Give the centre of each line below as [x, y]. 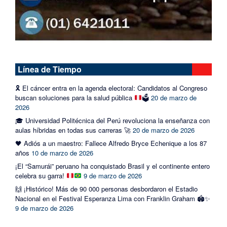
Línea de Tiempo [50, 69]
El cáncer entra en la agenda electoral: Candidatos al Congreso [114, 88]
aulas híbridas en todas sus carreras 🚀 [73, 130]
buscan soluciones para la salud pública [75, 98]
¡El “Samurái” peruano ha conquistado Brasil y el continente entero [112, 166]
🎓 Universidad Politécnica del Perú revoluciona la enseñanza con [112, 121]
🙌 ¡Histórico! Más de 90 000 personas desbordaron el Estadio [106, 189]
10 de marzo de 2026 [62, 153]
